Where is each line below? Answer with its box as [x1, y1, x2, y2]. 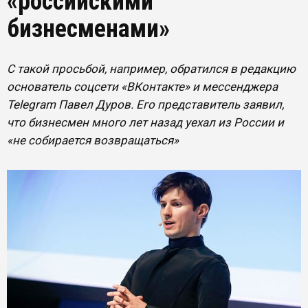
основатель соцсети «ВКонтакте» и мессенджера [7, 80, 278, 93]
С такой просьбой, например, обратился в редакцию [7, 62, 296, 76]
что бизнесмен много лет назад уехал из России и [7, 115, 284, 129]
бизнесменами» [7, 14, 170, 43]
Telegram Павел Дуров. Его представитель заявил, [7, 98, 284, 111]
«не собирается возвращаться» [7, 133, 179, 147]
